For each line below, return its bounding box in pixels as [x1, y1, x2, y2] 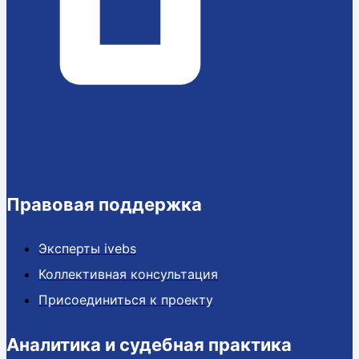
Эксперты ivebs [38, 240, 136, 256]
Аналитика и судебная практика [6, 334, 292, 356]
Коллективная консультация [38, 265, 218, 282]
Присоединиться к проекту [38, 291, 213, 308]
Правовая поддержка [6, 193, 202, 215]
